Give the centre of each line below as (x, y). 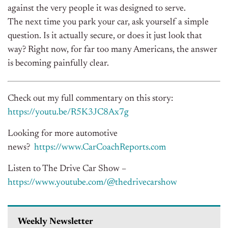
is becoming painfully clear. (58, 64)
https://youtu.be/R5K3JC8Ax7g (68, 113)
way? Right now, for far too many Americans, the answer (112, 50)
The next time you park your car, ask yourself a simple (108, 23)
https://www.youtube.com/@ (61, 183)
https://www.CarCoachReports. (92, 148)
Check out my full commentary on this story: (90, 99)
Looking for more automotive (63, 134)
